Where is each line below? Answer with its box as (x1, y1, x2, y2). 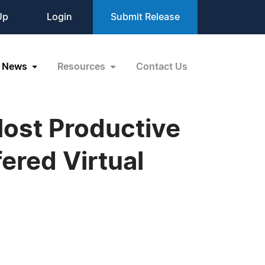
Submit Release (111, 12, 180, 22)
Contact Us (136, 62, 188, 72)
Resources (57, 62, 108, 72)
